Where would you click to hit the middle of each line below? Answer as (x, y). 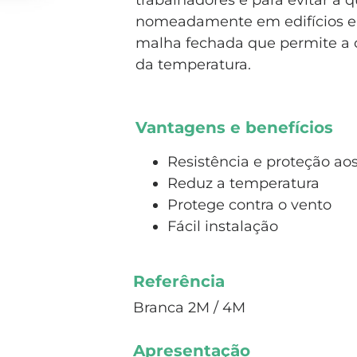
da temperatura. (193, 65)
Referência (179, 281)
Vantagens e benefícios (234, 127)
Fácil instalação (223, 226)
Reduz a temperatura (243, 183)
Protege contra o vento (249, 205)
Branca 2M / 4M (189, 308)
